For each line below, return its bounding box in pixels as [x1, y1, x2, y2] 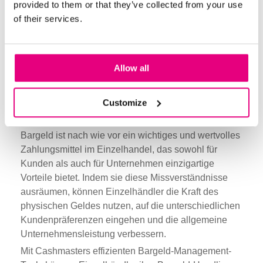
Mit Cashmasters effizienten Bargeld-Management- [21, 245, 231, 256]
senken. [21, 33, 53, 44]
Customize [103, 97, 147, 107]
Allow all [114, 63, 149, 73]
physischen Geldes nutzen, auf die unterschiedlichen [21, 200, 240, 211]
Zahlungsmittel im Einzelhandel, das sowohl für [21, 144, 217, 154]
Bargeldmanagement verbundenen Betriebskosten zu [21, 19, 242, 30]
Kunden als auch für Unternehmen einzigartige [21, 158, 214, 168]
